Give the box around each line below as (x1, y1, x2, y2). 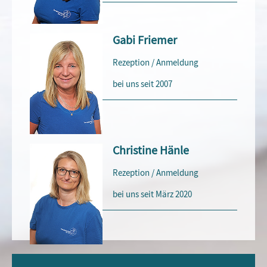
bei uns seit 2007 (113, 78, 173, 91)
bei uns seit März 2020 (113, 188, 193, 200)
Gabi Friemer (113, 33, 178, 48)
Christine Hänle (113, 143, 190, 159)
